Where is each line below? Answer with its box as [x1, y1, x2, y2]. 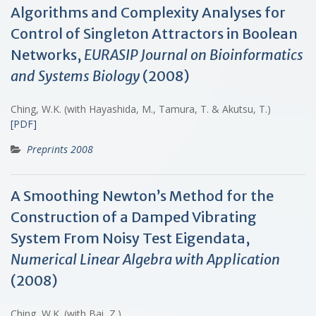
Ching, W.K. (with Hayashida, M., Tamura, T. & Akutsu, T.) [11, 102, 276, 116]
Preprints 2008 [27, 142, 93, 156]
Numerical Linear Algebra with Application [11, 250, 280, 268]
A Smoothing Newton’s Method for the [11, 186, 274, 205]
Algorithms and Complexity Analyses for [11, 3, 286, 21]
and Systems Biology [11, 66, 140, 85]
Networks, [11, 45, 84, 63]
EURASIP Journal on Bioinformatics [84, 45, 303, 63]
